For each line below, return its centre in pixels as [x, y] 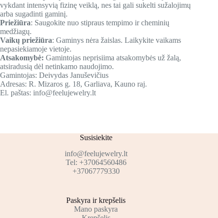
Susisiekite [96, 138]
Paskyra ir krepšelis [96, 200]
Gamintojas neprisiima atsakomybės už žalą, [113, 58]
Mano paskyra [96, 209]
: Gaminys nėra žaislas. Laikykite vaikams [117, 40]
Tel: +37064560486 [96, 163]
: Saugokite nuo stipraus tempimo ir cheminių [100, 23]
